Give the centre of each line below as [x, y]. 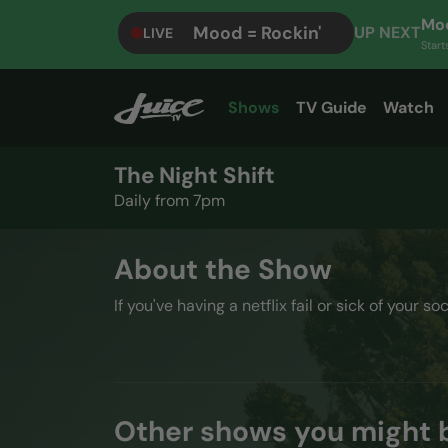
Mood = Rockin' [256, 33]
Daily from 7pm [169, 200]
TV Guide [331, 107]
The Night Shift [194, 175]
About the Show [223, 269]
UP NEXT [387, 32]
